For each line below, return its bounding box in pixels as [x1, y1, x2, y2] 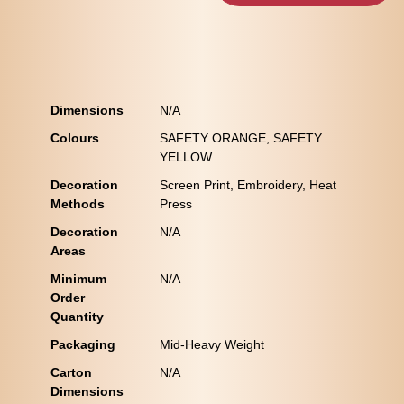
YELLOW [159, 150, 212, 165]
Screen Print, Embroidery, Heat [159, 178, 336, 193]
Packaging [50, 337, 115, 353]
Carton [50, 365, 92, 381]
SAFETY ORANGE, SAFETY [159, 131, 322, 146]
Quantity [50, 309, 104, 325]
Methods [50, 197, 105, 212]
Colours [50, 131, 99, 146]
